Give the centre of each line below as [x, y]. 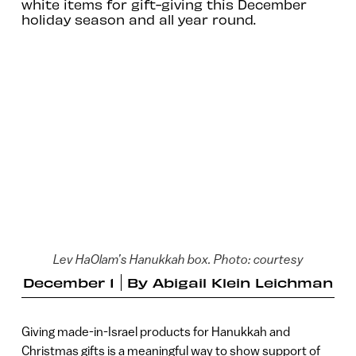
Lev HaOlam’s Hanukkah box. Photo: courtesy [178, 259]
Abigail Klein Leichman [243, 282]
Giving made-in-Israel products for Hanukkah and [155, 331]
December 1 [69, 282]
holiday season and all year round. [138, 19]
